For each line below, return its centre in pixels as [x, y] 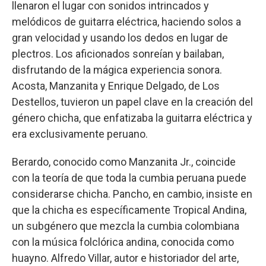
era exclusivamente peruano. [80, 134]
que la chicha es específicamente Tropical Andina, [129, 210]
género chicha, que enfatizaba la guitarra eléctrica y [132, 118]
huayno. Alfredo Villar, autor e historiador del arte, [125, 258]
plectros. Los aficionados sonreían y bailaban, [118, 54]
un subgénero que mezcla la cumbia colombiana [126, 226]
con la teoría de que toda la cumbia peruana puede [129, 178]
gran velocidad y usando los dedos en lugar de [120, 38]
